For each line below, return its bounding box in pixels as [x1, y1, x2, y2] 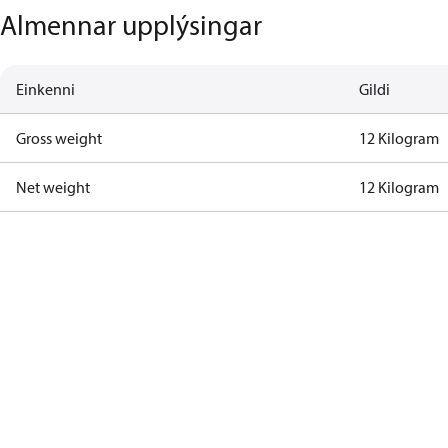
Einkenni [16, 79, 75, 99]
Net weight [16, 177, 90, 197]
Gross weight [16, 128, 102, 148]
